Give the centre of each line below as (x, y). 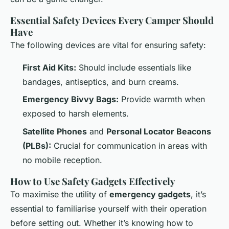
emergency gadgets (150, 194)
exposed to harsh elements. (76, 114)
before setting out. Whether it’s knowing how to (102, 223)
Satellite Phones (55, 131)
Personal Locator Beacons (159, 131)
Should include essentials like (134, 67)
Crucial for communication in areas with (129, 145)
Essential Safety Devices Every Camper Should (112, 20)
